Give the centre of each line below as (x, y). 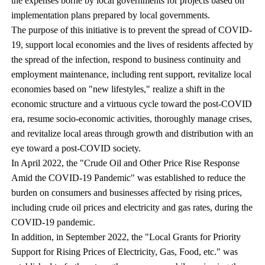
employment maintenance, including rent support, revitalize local (132, 74)
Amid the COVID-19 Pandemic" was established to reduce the (129, 178)
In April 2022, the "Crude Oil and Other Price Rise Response (126, 163)
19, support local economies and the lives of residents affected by (132, 45)
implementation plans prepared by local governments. (111, 15)
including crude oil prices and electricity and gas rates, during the (132, 207)
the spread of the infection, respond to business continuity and (126, 59)
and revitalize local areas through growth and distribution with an (132, 133)
